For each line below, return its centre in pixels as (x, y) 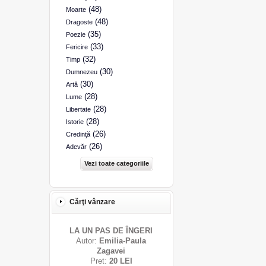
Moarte (76, 9)
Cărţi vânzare (92, 202)
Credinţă (78, 134)
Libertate (78, 109)
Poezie (75, 34)
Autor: (88, 241)
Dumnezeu (81, 72)
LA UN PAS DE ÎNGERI (111, 231)
